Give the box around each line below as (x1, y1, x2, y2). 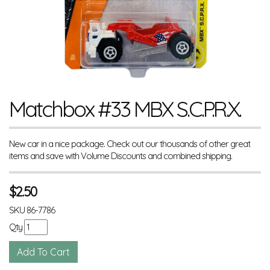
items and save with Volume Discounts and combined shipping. (9, 150, 232, 162)
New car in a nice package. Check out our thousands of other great (9, 138, 250, 149)
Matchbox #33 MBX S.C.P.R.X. (9, 95, 240, 122)
